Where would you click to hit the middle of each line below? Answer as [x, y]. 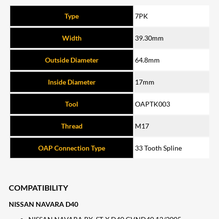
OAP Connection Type [72, 148]
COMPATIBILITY [38, 187]
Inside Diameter [72, 82]
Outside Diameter [72, 60]
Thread [72, 126]
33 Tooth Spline [158, 148]
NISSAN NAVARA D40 [44, 204]
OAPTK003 [153, 104]
